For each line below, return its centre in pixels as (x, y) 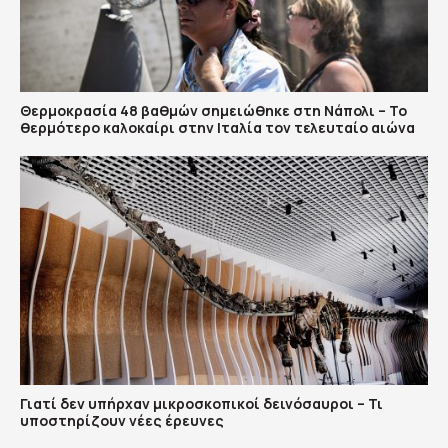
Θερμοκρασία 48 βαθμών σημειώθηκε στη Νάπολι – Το (213, 110)
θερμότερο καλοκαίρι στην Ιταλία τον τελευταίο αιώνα (217, 127)
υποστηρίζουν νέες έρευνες (122, 421)
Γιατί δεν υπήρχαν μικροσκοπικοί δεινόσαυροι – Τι (201, 404)
